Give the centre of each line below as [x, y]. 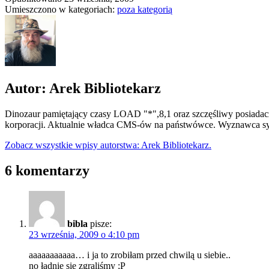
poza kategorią [145, 10]
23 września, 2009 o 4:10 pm [84, 234]
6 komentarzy [47, 170]
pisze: [101, 223]
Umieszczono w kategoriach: [61, 10]
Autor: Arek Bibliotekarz [83, 89]
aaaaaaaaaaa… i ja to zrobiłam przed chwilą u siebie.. [130, 255]
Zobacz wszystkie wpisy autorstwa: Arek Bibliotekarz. [108, 145]
